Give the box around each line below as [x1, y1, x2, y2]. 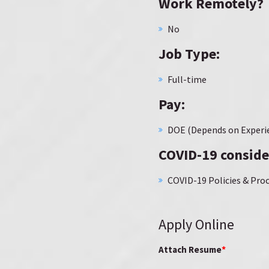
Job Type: [159, 44, 220, 63]
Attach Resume [159, 244, 222, 255]
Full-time [168, 73, 207, 85]
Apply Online [159, 215, 234, 234]
